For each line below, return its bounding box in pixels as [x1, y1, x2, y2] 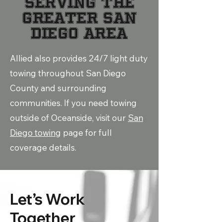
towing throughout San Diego [10, 68, 126, 78]
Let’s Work [10, 190, 85, 209]
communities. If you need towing [10, 98, 137, 108]
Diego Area [31, 25, 128, 42]
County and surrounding [10, 83, 107, 93]
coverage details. [10, 142, 76, 153]
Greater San [22, 9, 137, 26]
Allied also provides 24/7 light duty [10, 53, 148, 63]
